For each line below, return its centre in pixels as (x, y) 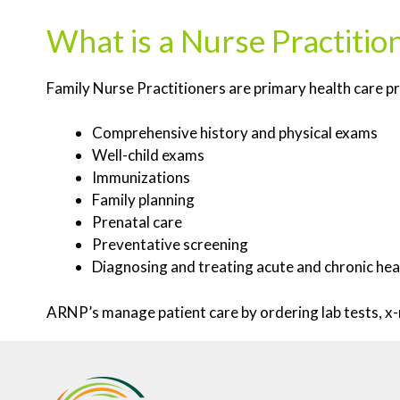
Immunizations (141, 178)
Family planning (143, 200)
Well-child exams (148, 155)
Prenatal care (137, 222)
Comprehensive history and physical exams (235, 133)
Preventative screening (170, 245)
